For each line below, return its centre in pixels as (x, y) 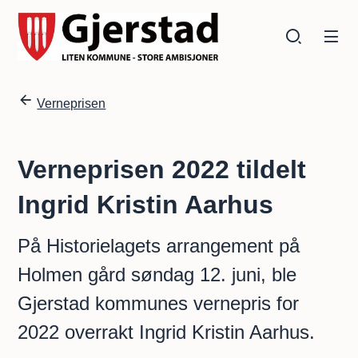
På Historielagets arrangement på (159, 246)
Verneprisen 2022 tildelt (162, 169)
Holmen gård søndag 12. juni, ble (157, 274)
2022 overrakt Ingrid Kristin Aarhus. (167, 332)
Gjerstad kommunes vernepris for (159, 303)
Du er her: (46, 101)
